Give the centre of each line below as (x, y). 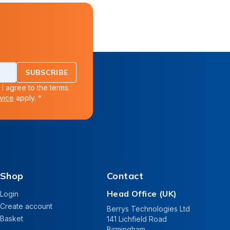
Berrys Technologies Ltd (148, 209)
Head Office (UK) (142, 194)
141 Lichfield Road (137, 219)
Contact (125, 176)
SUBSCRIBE (47, 73)
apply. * (27, 98)
